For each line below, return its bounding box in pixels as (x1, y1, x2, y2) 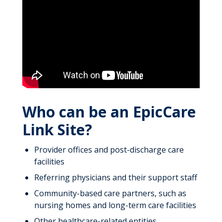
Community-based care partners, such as (34, 187, 186, 199)
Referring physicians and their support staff (34, 171, 197, 183)
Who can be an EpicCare (22, 101, 196, 122)
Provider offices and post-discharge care (34, 144, 184, 155)
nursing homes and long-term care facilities (34, 199, 196, 211)
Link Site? (22, 119, 92, 140)
